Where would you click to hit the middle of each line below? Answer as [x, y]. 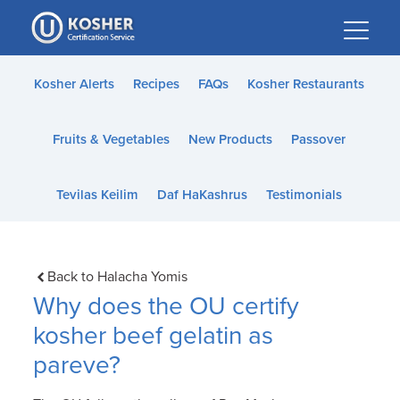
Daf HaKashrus [202, 195]
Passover [318, 139]
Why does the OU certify [167, 306]
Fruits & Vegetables [111, 139]
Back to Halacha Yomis [117, 277]
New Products [230, 139]
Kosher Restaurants [305, 84]
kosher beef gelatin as [154, 335]
